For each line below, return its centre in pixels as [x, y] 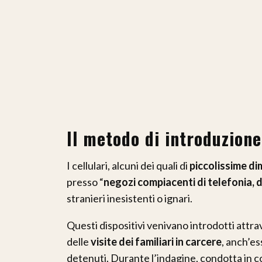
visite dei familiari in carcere [156, 241]
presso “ [85, 182]
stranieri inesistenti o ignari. [130, 198]
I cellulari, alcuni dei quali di [128, 165]
